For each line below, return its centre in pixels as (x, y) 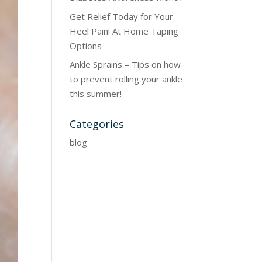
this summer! (96, 94)
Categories (97, 124)
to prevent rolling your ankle (126, 79)
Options (86, 45)
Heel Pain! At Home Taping (124, 31)
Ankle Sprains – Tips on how (125, 64)
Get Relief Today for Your (122, 16)
